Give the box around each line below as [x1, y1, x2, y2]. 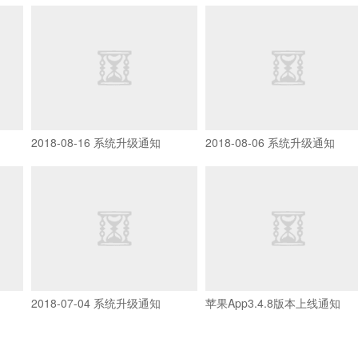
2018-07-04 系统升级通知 [31, 294, 161, 311]
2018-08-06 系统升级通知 [205, 133, 335, 150]
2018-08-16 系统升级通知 [31, 133, 161, 150]
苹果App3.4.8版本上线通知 [205, 294, 340, 311]
